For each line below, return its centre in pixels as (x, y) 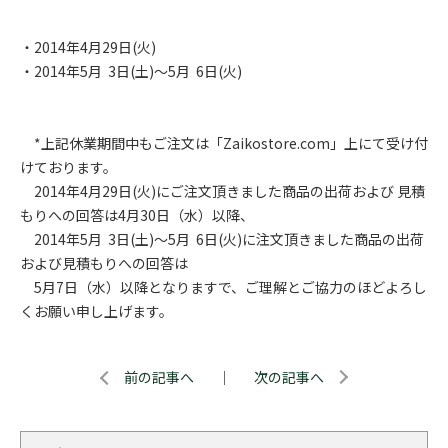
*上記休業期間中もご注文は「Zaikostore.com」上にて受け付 (224, 143)
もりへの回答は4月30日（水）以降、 (137, 215)
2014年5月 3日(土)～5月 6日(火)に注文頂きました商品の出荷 (222, 239)
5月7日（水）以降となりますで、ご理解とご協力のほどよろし (223, 287)
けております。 (70, 167)
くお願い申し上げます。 (96, 311)
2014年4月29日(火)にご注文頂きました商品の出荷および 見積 (222, 191)
